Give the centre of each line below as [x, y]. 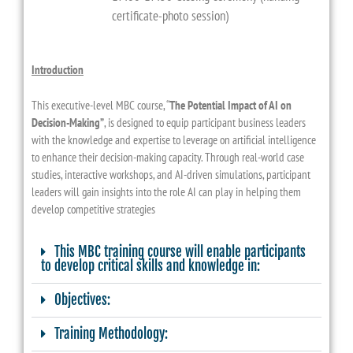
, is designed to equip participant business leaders [205, 122]
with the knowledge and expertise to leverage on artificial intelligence [174, 139]
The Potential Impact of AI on [230, 105]
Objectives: [82, 300]
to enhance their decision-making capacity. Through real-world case [168, 157]
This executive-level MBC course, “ [100, 105]
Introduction [58, 70]
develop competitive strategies [93, 209]
